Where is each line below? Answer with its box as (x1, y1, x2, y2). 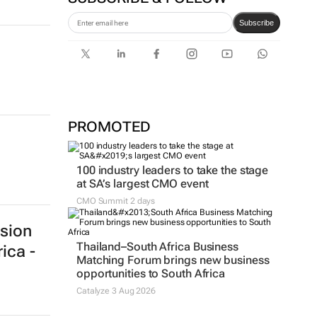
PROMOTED (67, 118, 151, 135)
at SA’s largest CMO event (76, 177, 209, 190)
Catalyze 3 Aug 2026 (76, 286, 156, 296)
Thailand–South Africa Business (76, 240, 238, 253)
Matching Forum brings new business (76, 253, 270, 267)
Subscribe (238, 18, 274, 27)
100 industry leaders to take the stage (76, 163, 269, 177)
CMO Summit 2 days (76, 196, 156, 206)
